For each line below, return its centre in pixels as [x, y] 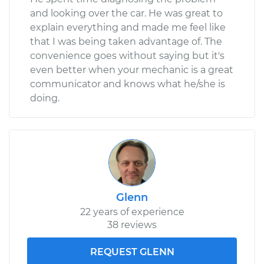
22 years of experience [132, 212]
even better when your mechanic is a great [132, 70]
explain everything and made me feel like [128, 27]
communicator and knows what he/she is [128, 84]
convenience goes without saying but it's [127, 55]
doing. [45, 98]
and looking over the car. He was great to [126, 13]
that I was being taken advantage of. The [126, 41]
